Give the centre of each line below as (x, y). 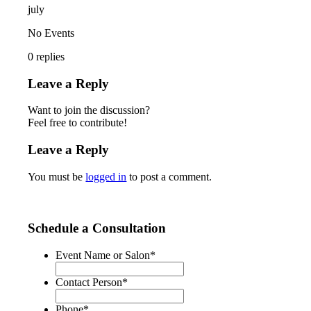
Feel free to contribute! (78, 123)
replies (51, 56)
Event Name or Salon (103, 255)
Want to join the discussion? (89, 110)
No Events (51, 33)
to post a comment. (169, 176)
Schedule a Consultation (97, 228)
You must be (57, 176)
